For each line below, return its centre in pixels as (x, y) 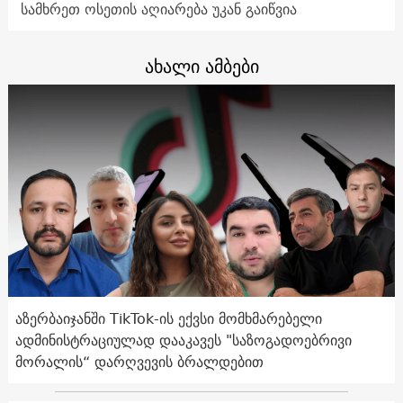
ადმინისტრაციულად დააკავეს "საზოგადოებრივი (183, 340)
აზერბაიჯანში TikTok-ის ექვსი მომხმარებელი (168, 319)
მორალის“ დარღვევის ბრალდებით (139, 362)
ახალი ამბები (201, 66)
